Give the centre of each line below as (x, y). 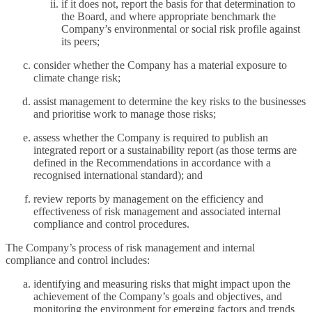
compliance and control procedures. (111, 224)
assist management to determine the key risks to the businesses (170, 102)
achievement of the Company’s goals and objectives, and (158, 297)
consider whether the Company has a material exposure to (160, 65)
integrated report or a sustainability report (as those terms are (165, 150)
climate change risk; (77, 78)
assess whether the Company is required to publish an (151, 138)
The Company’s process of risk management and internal (130, 248)
